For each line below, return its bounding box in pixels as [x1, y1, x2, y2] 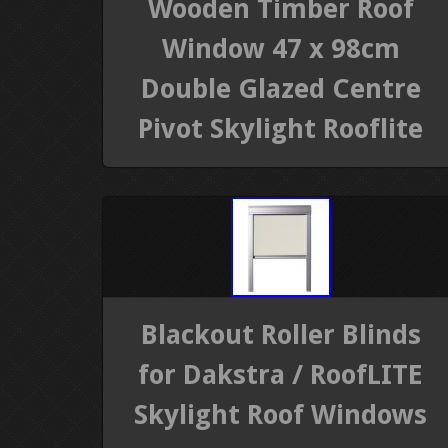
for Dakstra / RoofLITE [138, 359, 424, 391]
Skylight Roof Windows [134, 399, 428, 431]
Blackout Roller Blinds [140, 319, 421, 351]
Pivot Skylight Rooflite [138, 112, 424, 144]
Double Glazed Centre [140, 72, 421, 104]
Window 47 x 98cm [161, 32, 400, 64]
